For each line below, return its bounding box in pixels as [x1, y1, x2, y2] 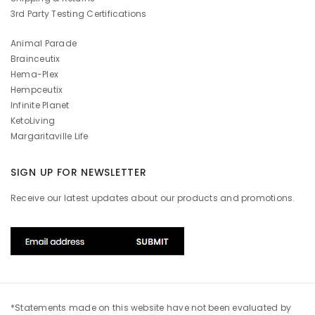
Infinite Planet [11, 98, 70, 111]
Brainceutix [11, 52, 60, 65]
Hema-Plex [11, 67, 59, 80]
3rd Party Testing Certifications [11, 7, 147, 20]
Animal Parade [11, 37, 77, 49]
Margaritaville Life [11, 129, 89, 142]
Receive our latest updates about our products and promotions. [11, 192, 295, 205]
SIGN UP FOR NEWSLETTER [11, 165, 147, 179]
